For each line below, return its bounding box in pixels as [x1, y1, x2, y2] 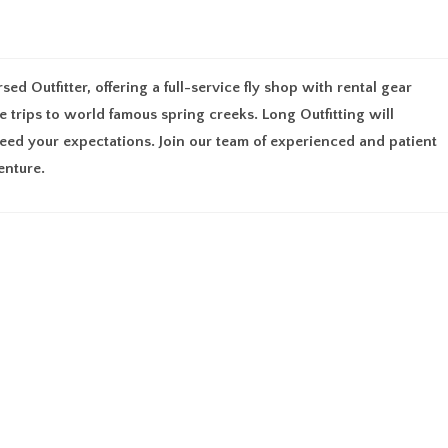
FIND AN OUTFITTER [151, 41, 300, 57]
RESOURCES [319, 41, 407, 57]
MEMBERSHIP [35, 41, 132, 57]
